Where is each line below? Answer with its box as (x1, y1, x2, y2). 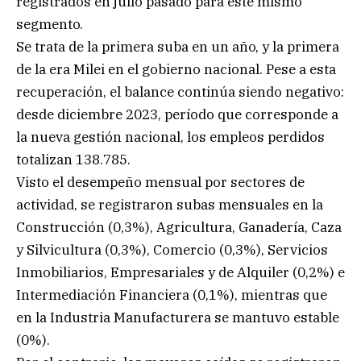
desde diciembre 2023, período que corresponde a (16, 105, 338, 123)
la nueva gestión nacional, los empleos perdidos (16, 127, 325, 146)
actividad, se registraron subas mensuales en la (16, 195, 323, 214)
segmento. (16, 15, 83, 33)
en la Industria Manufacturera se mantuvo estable (16, 308, 339, 326)
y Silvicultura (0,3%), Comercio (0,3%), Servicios (16, 240, 328, 259)
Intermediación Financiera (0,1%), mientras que (16, 285, 327, 304)
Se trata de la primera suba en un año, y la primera (16, 37, 339, 56)
